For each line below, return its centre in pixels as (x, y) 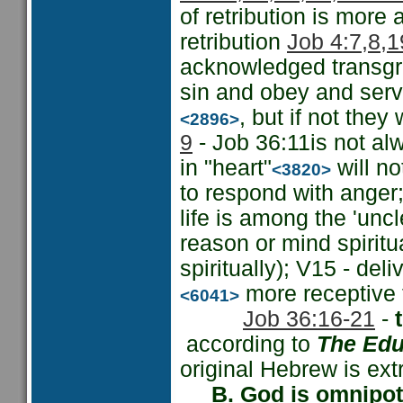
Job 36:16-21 (309, 319)
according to (248, 344)
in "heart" (226, 168)
